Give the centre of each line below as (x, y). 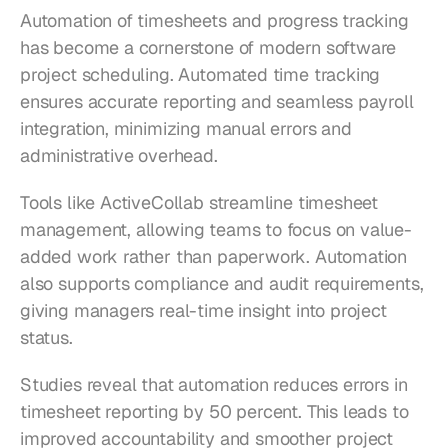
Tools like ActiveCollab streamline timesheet (199, 203)
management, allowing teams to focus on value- (216, 230)
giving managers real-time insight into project (203, 311)
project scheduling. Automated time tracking (200, 75)
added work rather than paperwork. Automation (214, 257)
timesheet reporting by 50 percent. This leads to (214, 412)
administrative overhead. (119, 156)
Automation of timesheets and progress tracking (214, 21)
